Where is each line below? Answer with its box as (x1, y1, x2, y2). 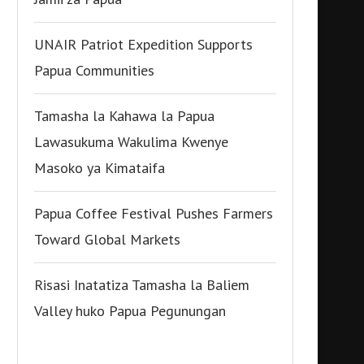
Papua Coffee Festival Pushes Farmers (34, 204, 273, 223)
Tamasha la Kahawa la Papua (34, 106, 214, 125)
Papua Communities (34, 61, 154, 80)
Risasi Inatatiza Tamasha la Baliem (34, 275, 249, 294)
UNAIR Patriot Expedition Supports (34, 35, 253, 54)
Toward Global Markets (34, 230, 180, 249)
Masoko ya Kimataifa (34, 158, 165, 177)
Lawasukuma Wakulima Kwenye (34, 132, 228, 151)
